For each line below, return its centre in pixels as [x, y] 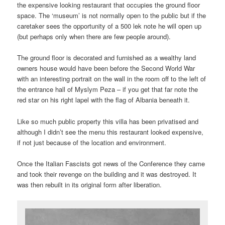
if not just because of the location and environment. [92, 142]
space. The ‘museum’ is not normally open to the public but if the [112, 16]
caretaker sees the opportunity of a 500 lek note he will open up [109, 26]
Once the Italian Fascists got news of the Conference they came [111, 163]
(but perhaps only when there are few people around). [94, 37]
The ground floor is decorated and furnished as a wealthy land [107, 58]
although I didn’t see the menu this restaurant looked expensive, [110, 132]
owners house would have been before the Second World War [106, 68]
